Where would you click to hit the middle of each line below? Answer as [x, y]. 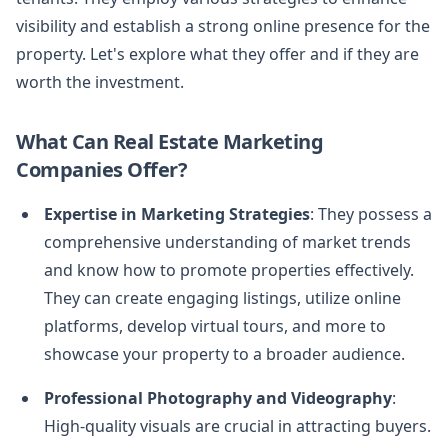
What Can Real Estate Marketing [169, 141]
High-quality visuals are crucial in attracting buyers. [237, 425]
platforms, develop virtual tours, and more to [215, 325]
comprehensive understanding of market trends [227, 241]
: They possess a [371, 213]
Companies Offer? [101, 169]
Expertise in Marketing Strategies [177, 213]
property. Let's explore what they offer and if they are [217, 53]
